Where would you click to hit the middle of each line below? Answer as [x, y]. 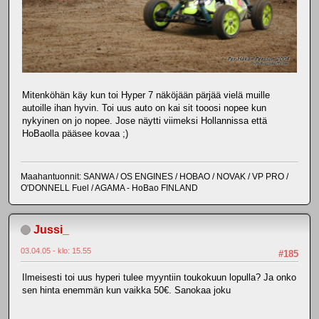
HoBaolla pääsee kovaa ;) [75, 134]
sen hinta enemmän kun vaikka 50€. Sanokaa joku [126, 290]
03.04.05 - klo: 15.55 [56, 250]
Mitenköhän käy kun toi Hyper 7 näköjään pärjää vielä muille [146, 95]
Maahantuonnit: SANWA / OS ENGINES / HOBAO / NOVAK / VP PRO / [155, 176]
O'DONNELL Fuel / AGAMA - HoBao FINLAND [109, 188]
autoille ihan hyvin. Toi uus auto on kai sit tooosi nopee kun [144, 108]
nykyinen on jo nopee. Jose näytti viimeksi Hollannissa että [145, 121]
